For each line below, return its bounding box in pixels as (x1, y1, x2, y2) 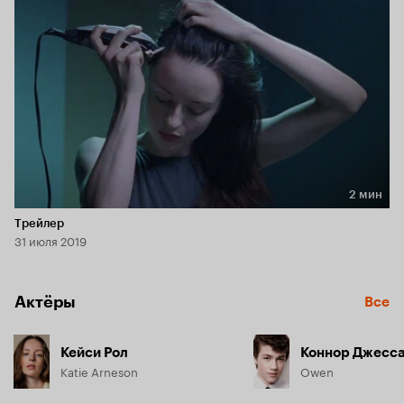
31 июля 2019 (14, 230, 87, 249)
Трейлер (14, 216, 64, 230)
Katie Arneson (60, 361, 138, 380)
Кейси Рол (60, 344, 128, 361)
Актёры (14, 291, 76, 312)
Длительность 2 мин (23, 198, 161, 222)
